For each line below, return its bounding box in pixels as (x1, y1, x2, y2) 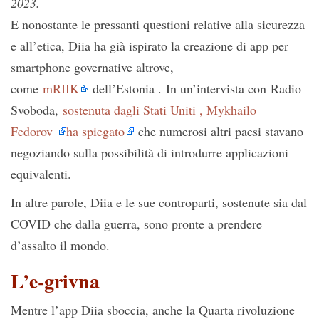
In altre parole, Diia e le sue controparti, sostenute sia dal (11, 194, 307, 211)
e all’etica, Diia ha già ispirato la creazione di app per (11, 37, 288, 55)
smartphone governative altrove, (11, 58, 174, 76)
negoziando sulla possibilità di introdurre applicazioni (11, 144, 288, 162)
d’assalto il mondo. (11, 236, 110, 254)
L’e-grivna (11, 266, 100, 296)
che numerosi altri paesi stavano (134, 122, 303, 140)
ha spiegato (66, 122, 125, 140)
